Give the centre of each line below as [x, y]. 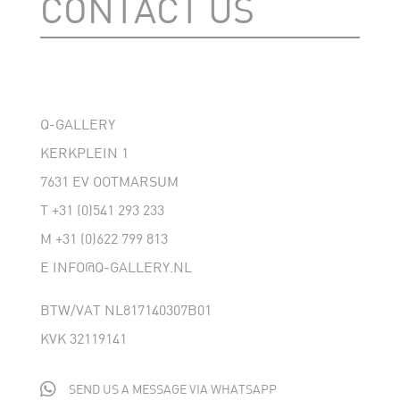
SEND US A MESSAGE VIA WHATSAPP [172, 389]
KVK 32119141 [83, 338]
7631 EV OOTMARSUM [109, 181]
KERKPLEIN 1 [84, 153]
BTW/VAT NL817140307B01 [125, 310]
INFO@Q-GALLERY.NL [122, 267]
